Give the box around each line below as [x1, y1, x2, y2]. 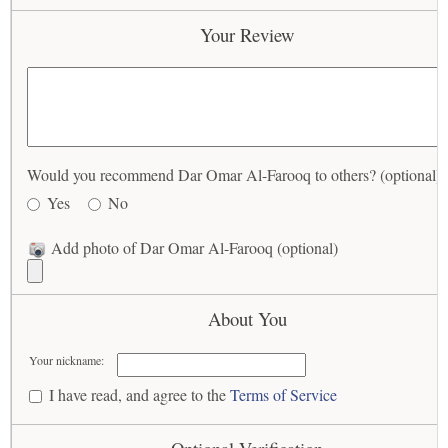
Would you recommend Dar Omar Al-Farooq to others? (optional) [27, 164, 441, 185]
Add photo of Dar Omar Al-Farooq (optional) [47, 237, 338, 258]
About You [207, 306, 287, 332]
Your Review [200, 22, 294, 47]
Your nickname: [29, 352, 105, 369]
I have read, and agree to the [49, 384, 231, 406]
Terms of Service [230, 384, 338, 406]
